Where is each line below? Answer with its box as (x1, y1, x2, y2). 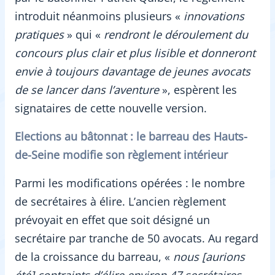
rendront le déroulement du (104, 27, 248, 42)
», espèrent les (159, 82, 237, 98)
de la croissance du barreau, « (15, 249, 173, 265)
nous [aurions (173, 249, 245, 265)
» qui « (64, 27, 104, 42)
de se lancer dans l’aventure (15, 82, 159, 98)
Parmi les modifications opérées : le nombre (15, 176, 245, 191)
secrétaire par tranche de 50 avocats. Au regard (15, 231, 258, 246)
